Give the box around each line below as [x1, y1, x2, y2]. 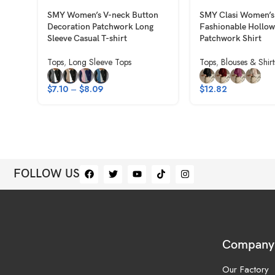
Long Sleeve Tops [69, 55, 131, 68]
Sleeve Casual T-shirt [47, 33, 127, 44]
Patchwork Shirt [199, 33, 261, 44]
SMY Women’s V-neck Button [47, 9, 158, 20]
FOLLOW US [14, 167, 80, 182]
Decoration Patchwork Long [47, 21, 153, 32]
